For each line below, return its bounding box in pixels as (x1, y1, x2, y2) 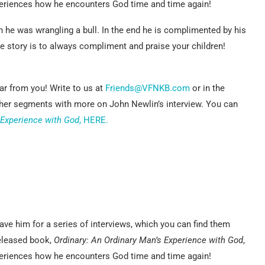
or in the (190, 82, 225, 93)
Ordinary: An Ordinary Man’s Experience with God (54, 234, 243, 245)
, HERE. (79, 114, 108, 125)
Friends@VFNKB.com (105, 82, 190, 93)
